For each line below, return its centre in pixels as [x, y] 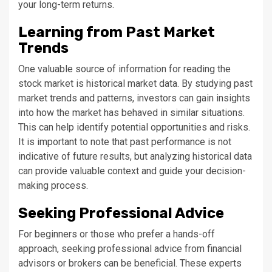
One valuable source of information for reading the [124, 69]
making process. [53, 185]
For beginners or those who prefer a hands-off [117, 234]
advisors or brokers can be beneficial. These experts [130, 263]
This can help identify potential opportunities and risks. [134, 127]
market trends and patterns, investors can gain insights [134, 98]
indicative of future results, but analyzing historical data [135, 156]
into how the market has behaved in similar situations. [131, 113]
